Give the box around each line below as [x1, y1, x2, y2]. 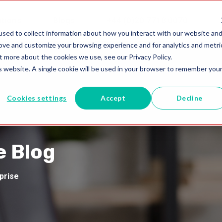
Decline [176, 93, 203, 102]
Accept [101, 93, 125, 102]
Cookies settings [6, 93, 67, 102]
